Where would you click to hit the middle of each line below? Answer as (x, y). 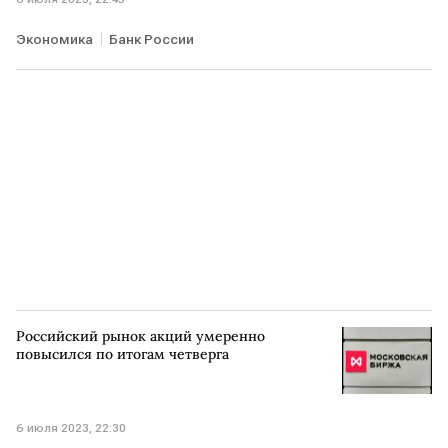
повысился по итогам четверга (122, 353)
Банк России (151, 38)
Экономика (54, 38)
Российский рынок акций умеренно (140, 335)
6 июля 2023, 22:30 (71, 428)
